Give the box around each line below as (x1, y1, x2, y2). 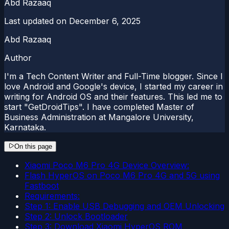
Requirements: (25, 190, 80, 201)
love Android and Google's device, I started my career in (4, 81, 223, 91)
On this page (14, 142, 52, 150)
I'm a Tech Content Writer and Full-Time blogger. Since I (4, 71, 223, 81)
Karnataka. (4, 122, 46, 132)
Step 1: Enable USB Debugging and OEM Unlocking (25, 200, 224, 211)
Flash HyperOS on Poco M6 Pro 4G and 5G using (25, 170, 220, 180)
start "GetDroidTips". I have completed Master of (4, 101, 194, 112)
